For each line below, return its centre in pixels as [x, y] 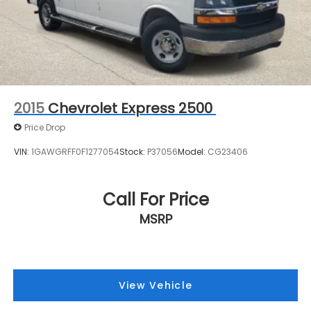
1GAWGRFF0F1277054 [75, 151]
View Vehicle [155, 285]
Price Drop [45, 127]
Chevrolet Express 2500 [130, 109]
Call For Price [155, 199]
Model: [193, 151]
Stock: [133, 151]
